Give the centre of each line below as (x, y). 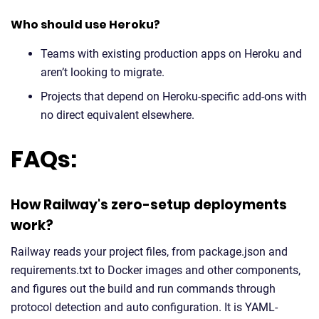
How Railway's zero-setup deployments (149, 205)
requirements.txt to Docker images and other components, (156, 270)
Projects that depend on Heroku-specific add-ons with (174, 96)
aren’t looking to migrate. (103, 72)
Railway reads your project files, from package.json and (149, 252)
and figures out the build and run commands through (143, 289)
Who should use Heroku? (85, 25)
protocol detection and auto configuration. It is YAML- (144, 307)
